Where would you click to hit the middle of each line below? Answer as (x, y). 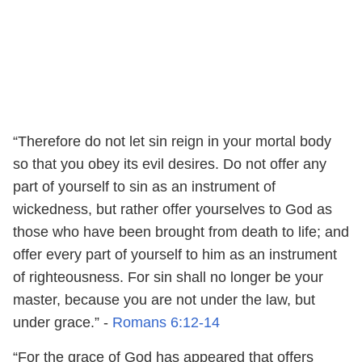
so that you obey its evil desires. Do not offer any (170, 164)
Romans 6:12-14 (166, 322)
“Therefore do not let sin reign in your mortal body (172, 141)
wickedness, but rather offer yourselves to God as (173, 209)
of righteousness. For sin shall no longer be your (168, 277)
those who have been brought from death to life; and (181, 232)
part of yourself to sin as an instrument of (144, 186)
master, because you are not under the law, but (164, 299)
